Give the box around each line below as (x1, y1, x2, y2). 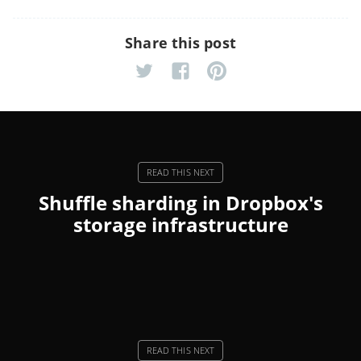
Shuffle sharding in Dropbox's (38, 189, 323, 216)
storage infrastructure (73, 210, 288, 238)
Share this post (125, 32, 236, 52)
